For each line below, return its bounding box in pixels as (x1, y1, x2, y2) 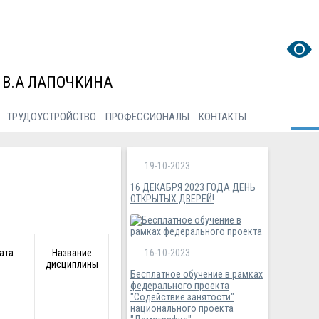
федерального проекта (130, 279, 229, 291)
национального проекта (130, 302, 234, 314)
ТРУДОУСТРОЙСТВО (6, 110, 96, 123)
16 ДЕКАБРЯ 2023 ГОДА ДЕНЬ (130, 181, 256, 193)
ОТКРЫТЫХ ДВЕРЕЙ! (130, 192, 214, 204)
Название (51, 247, 92, 259)
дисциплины (45, 258, 98, 271)
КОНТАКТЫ (198, 110, 246, 123)
